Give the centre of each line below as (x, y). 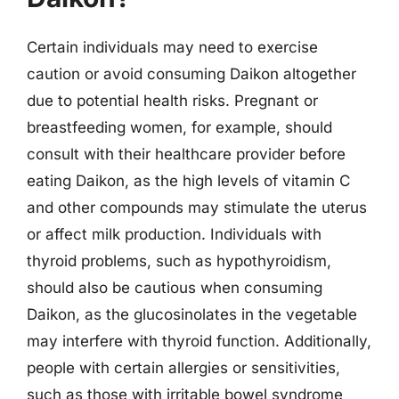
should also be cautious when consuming (175, 287)
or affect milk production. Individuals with (174, 234)
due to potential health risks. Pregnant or (172, 100)
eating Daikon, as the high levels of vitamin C (188, 180)
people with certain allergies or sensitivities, (183, 367)
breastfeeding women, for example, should (179, 127)
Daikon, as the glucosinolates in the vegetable (192, 314)
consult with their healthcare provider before (186, 154)
